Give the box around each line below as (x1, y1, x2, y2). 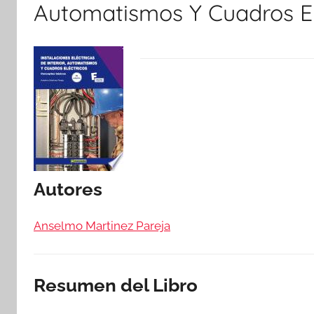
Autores (34, 179, 102, 200)
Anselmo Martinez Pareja (34, 218, 170, 233)
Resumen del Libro (34, 275, 198, 296)
